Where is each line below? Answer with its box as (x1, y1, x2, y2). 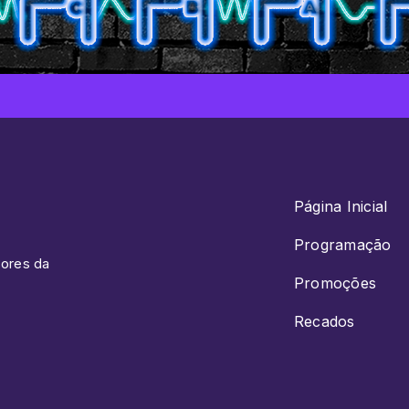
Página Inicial (293, 197, 388, 216)
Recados (293, 312, 355, 331)
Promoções (293, 274, 377, 293)
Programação (293, 236, 392, 255)
